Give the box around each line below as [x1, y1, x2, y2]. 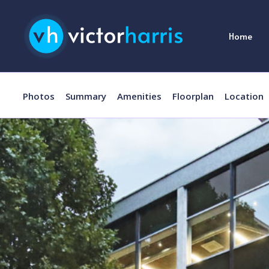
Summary [65, 89, 106, 102]
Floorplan [172, 89, 214, 102]
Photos [23, 89, 55, 102]
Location [225, 89, 264, 102]
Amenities [117, 89, 162, 102]
